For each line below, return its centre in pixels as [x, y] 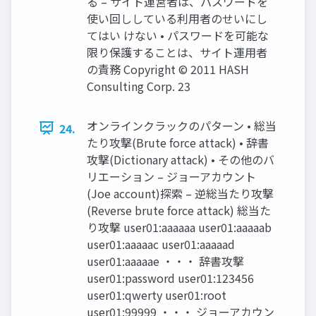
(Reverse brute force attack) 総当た [179, 210]
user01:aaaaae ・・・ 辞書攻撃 [165, 261]
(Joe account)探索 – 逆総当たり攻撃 [180, 193]
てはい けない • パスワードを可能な [178, 35]
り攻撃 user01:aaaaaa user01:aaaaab [179, 227]
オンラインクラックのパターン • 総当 [182, 125]
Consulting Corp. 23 [139, 86]
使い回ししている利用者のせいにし [177, 18]
